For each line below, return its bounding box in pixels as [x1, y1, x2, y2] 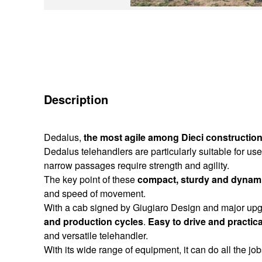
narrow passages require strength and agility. [44, 158, 229, 173]
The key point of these [44, 173, 137, 187]
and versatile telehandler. [44, 229, 148, 243]
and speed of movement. [44, 187, 146, 201]
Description [44, 91, 108, 108]
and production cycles [44, 215, 143, 229]
